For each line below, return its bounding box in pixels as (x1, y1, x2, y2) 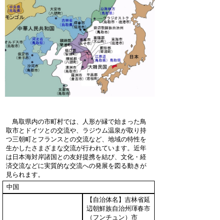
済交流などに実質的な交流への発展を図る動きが (5, 162, 146, 170)
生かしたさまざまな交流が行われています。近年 (5, 144, 146, 152)
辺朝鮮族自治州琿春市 (86, 205, 150, 213)
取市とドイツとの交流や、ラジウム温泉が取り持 (5, 127, 146, 135)
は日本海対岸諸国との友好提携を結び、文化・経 (5, 153, 146, 161)
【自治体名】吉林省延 (86, 196, 150, 204)
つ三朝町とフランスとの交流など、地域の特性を (5, 136, 146, 143)
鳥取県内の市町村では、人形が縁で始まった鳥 (5, 118, 146, 126)
